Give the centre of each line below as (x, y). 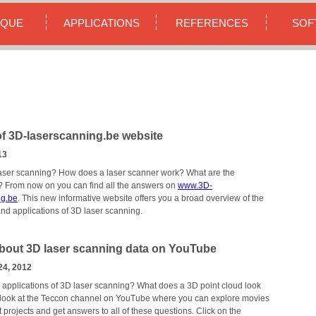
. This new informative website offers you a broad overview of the (141, 198)
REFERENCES (212, 23)
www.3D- (195, 186)
